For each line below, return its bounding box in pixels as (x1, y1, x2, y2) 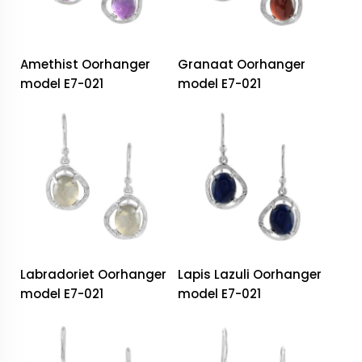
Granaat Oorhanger (178, 56, 306, 74)
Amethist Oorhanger (20, 56, 150, 74)
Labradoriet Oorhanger (20, 266, 166, 284)
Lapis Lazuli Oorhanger (178, 266, 322, 284)
